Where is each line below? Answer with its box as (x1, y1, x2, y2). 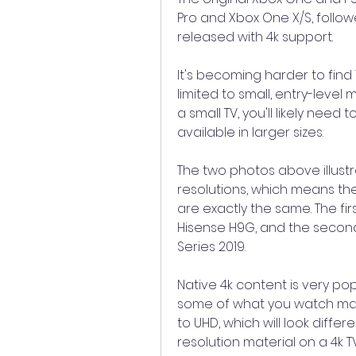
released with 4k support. (177, 28, 333, 46)
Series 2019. (177, 238, 246, 256)
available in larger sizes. (177, 123, 323, 141)
